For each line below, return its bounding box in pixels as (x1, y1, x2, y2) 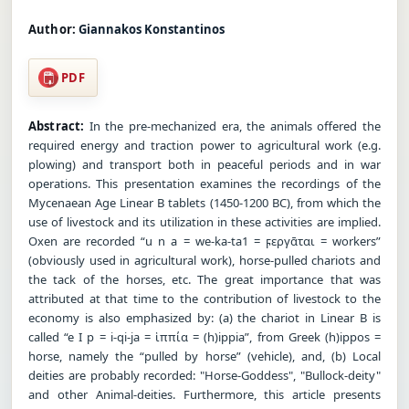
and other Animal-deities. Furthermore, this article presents (28, 385, 381, 403)
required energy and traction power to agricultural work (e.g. (28, 136, 381, 153)
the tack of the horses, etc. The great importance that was (28, 270, 381, 288)
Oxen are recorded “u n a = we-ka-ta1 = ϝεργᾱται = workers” (28, 232, 381, 249)
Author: (28, 20, 76, 37)
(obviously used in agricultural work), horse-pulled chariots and (28, 251, 381, 268)
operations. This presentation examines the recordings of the (28, 174, 381, 192)
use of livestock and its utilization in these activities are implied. (28, 213, 381, 230)
